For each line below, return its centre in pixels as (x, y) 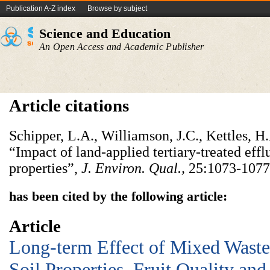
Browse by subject (117, 8)
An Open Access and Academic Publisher (122, 47)
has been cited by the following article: (118, 196)
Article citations (69, 105)
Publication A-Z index (41, 8)
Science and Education (105, 33)
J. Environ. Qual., (133, 168)
